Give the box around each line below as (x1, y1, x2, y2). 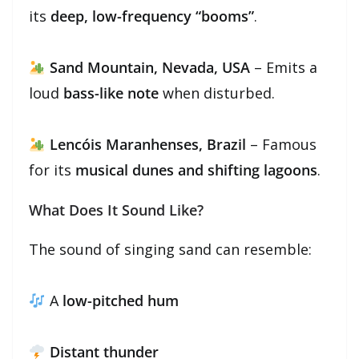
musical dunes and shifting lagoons (75, 159, 317, 179)
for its (29, 159, 75, 179)
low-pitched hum (62, 290, 179, 310)
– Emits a (249, 57, 317, 77)
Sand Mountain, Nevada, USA (49, 57, 250, 77)
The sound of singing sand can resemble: (29, 239, 312, 259)
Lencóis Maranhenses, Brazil (49, 134, 246, 154)
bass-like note (63, 83, 159, 103)
